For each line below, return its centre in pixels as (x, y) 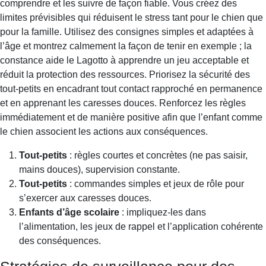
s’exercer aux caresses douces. (85, 198)
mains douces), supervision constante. (99, 169)
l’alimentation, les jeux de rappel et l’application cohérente (141, 226)
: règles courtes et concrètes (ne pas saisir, (157, 155)
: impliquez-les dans (163, 212)
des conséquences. (60, 240)
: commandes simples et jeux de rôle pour (156, 183)
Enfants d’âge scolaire (69, 212)
